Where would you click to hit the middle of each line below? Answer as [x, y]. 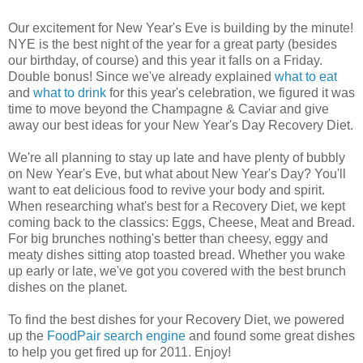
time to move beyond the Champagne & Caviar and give [169, 109]
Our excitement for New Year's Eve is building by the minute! [181, 28]
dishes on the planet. [68, 287]
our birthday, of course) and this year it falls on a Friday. [165, 60]
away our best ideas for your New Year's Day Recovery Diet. [181, 125]
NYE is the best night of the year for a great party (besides [173, 44]
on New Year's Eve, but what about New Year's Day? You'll [177, 173]
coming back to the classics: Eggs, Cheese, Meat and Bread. [181, 222]
